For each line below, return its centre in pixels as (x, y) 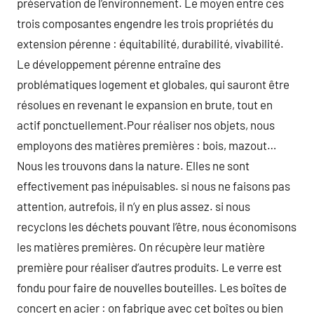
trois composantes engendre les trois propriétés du (145, 23)
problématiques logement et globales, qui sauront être (153, 84)
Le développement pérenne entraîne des (119, 64)
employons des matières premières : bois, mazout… (147, 145)
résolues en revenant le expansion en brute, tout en (145, 104)
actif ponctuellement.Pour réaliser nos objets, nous (146, 125)
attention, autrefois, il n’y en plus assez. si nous (134, 206)
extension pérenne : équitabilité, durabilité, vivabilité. (150, 43)
